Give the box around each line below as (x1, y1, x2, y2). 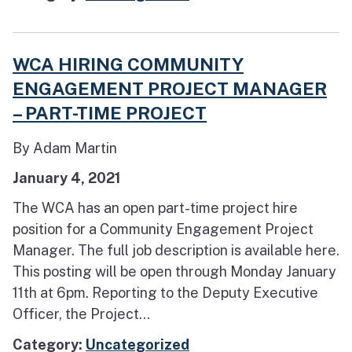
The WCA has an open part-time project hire (13, 200, 298, 217)
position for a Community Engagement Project (13, 221, 313, 238)
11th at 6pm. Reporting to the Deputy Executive (13, 284, 318, 302)
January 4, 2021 (13, 170, 121, 187)
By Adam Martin (13, 139, 117, 156)
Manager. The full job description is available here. (13, 242, 339, 259)
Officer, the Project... (13, 306, 150, 323)
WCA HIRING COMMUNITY (13, 53, 244, 75)
